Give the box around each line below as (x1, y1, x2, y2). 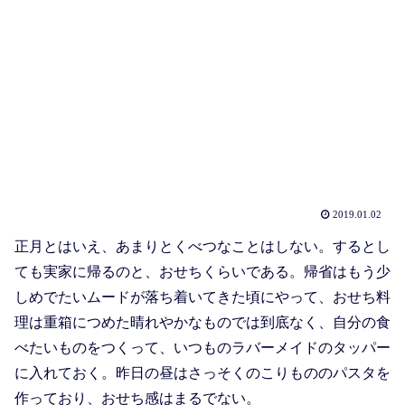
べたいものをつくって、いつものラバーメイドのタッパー (14, 340, 391, 356)
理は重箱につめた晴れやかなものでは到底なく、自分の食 (14, 315, 391, 331)
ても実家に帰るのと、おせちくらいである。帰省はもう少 (14, 264, 391, 280)
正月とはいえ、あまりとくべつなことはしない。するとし (14, 239, 391, 255)
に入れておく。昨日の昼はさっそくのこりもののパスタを (14, 365, 391, 381)
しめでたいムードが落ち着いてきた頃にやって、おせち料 (14, 289, 391, 306)
